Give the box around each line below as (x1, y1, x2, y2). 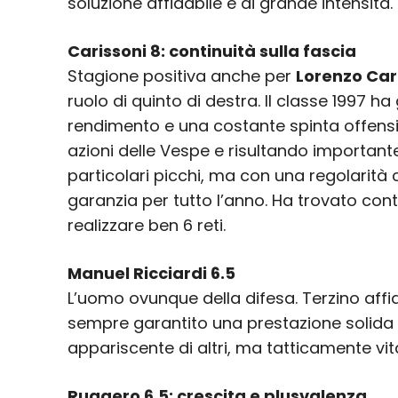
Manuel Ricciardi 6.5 (68, 262, 235, 285)
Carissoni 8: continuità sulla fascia (68, 40, 356, 63)
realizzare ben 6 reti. (68, 214, 226, 237)
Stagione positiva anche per (68, 65, 296, 88)
